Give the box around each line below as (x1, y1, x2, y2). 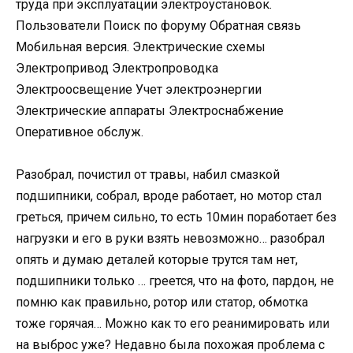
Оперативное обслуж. (16, 124, 143, 140)
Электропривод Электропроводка (16, 61, 218, 76)
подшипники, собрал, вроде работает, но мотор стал (16, 188, 321, 204)
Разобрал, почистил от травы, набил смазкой (16, 167, 280, 183)
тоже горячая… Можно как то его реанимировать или (16, 316, 329, 332)
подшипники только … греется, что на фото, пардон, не (16, 273, 334, 289)
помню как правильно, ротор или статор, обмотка (16, 295, 308, 310)
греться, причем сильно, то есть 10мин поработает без (16, 210, 336, 225)
